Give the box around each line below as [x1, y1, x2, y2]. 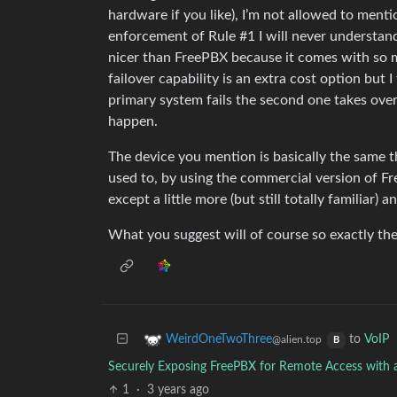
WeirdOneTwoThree [166, 333, 272, 346]
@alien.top [272, 334, 322, 346]
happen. [108, 114, 158, 128]
